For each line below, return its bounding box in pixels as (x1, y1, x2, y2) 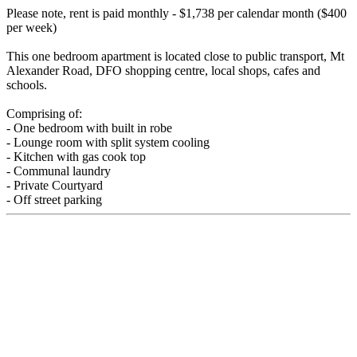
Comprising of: (6, 106, 82, 120)
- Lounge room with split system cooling (6, 135, 210, 149)
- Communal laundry (6, 163, 111, 178)
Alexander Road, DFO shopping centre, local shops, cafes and (6, 63, 320, 77)
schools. (6, 77, 47, 92)
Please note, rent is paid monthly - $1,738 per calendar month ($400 (6, 6, 347, 20)
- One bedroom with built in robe (6, 120, 172, 135)
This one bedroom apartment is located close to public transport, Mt (6, 49, 344, 63)
